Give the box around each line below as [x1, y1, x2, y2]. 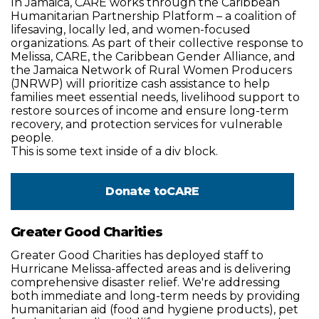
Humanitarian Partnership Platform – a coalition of [11, 9, 296, 23]
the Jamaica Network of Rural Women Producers [11, 63, 292, 77]
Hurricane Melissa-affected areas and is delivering [11, 262, 291, 276]
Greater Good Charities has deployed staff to [11, 249, 263, 262]
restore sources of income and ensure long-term [11, 104, 288, 117]
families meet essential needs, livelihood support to [11, 90, 300, 104]
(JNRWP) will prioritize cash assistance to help [11, 77, 270, 90]
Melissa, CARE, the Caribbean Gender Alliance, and [11, 50, 296, 63]
